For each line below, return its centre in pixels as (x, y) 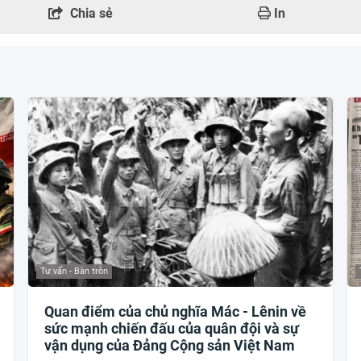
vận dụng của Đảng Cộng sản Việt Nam (170, 346)
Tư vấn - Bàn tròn (75, 272)
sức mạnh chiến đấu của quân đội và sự (172, 329)
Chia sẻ (91, 13)
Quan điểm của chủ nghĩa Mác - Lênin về (176, 312)
